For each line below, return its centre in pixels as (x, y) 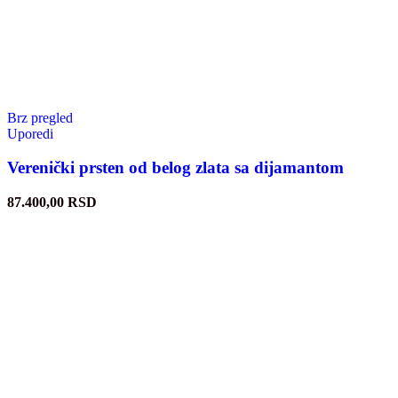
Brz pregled (40, 117)
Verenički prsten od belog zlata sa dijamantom (175, 168)
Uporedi (30, 133)
